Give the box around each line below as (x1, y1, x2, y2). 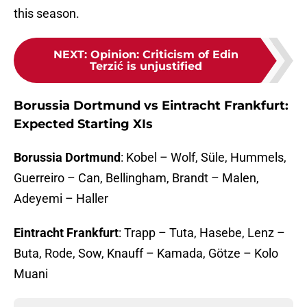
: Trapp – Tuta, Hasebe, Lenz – (119, 225, 285, 241)
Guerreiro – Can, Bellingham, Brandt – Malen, (14, 171, 259, 186)
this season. (14, 6, 79, 21)
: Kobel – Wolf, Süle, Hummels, (121, 150, 286, 165)
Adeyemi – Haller (14, 191, 108, 206)
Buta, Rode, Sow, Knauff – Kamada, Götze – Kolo (14, 246, 278, 261)
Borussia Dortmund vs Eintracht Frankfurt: (14, 98, 288, 114)
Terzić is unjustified (90, 60, 202, 73)
